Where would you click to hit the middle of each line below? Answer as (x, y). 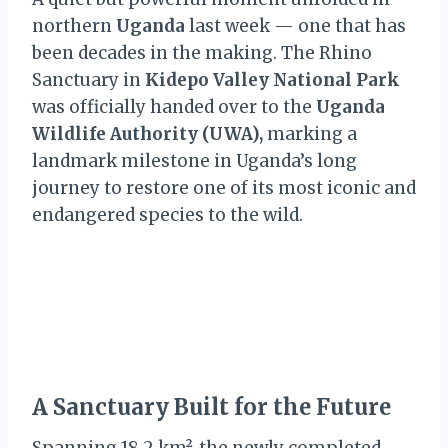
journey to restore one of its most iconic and (224, 188)
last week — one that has (297, 26)
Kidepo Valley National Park (272, 80)
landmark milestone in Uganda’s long (194, 161)
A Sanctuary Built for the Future (211, 407)
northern (74, 26)
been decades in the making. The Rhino (202, 53)
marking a (312, 134)
